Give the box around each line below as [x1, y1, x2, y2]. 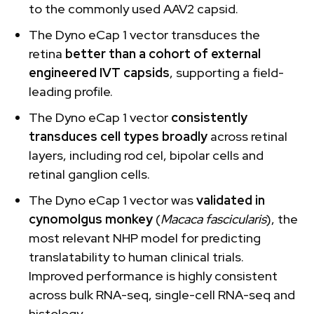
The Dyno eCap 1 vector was [29, 191, 196, 208]
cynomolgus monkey [29, 210, 153, 227]
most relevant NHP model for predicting [29, 229, 261, 246]
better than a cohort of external [65, 45, 261, 62]
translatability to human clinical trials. [29, 248, 244, 265]
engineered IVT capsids [29, 64, 170, 81]
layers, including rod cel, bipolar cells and [29, 146, 264, 163]
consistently [171, 109, 247, 125]
